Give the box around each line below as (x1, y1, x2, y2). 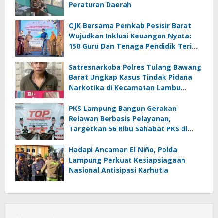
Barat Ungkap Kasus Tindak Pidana (69, 72, 192, 82)
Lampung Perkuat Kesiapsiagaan (69, 155, 185, 164)
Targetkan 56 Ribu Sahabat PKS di (69, 124, 187, 133)
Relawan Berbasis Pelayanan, (69, 113, 171, 123)
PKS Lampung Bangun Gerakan (69, 103, 177, 113)
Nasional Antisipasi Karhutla (69, 165, 168, 175)
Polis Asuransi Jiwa (69, 51, 134, 61)
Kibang (69, 92, 93, 102)
